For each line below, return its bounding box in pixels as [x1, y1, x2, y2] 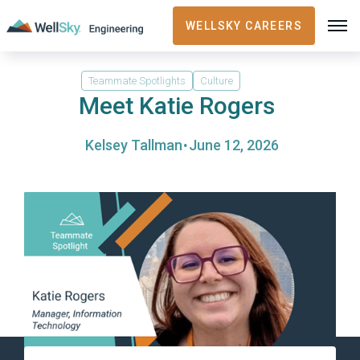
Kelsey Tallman [85, 137, 182, 153]
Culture [200, 75, 233, 87]
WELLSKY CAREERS [186, 19, 302, 32]
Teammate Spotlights [88, 75, 186, 87]
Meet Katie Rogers [79, 92, 275, 120]
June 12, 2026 [189, 137, 279, 153]
